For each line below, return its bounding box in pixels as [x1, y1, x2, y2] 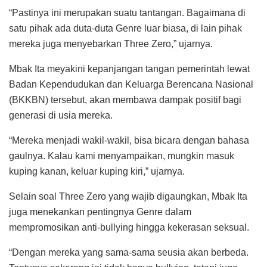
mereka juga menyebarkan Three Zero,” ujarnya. [9, 38, 213, 49]
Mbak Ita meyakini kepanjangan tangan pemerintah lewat [9, 63, 250, 74]
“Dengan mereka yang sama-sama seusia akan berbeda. [9, 247, 249, 257]
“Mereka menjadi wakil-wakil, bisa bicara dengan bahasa [9, 135, 249, 145]
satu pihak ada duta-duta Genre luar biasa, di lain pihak [9, 23, 242, 33]
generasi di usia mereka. [9, 110, 113, 120]
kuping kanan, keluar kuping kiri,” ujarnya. [9, 166, 185, 176]
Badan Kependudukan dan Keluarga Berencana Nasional [9, 79, 253, 89]
